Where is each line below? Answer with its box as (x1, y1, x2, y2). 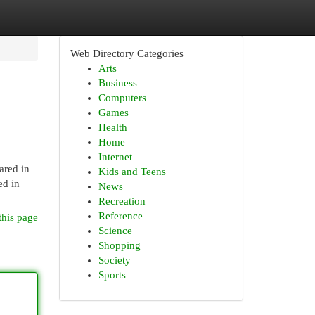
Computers (98, 92, 146, 103)
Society (98, 255, 131, 266)
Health (98, 122, 127, 133)
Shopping (98, 240, 141, 251)
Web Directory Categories (70, 48, 184, 59)
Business (98, 77, 137, 89)
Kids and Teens (98, 166, 166, 177)
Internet (98, 151, 132, 162)
